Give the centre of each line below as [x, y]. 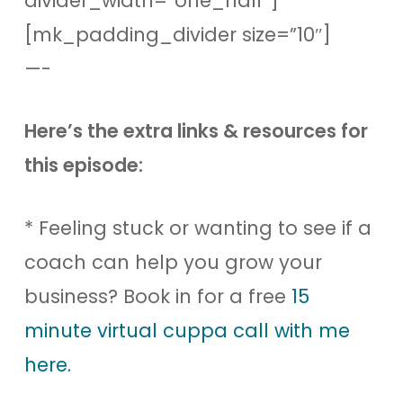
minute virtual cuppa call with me [187, 330]
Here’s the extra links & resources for [196, 131]
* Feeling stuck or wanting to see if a [197, 228]
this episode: [83, 165]
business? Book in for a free [157, 296]
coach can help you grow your [173, 262]
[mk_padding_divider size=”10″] [177, 34]
